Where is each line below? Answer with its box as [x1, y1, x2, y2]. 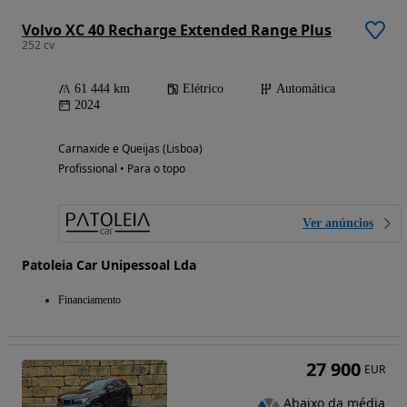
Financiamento [58, 293, 121, 307]
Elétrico [183, 82, 223, 96]
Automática [276, 82, 335, 96]
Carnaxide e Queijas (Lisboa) [58, 141, 203, 157]
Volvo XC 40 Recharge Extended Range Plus [22, 20, 332, 41]
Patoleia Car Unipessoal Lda [22, 256, 196, 274]
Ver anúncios [303, 216, 373, 231]
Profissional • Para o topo [58, 161, 185, 177]
